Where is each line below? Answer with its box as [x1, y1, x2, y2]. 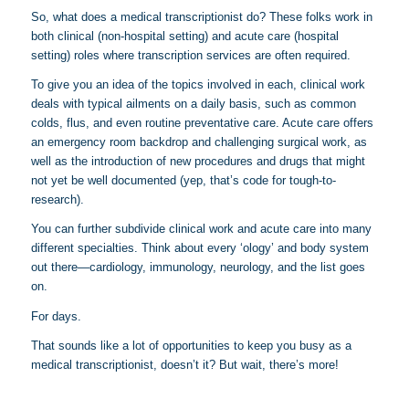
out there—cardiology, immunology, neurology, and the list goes [30, 260, 365, 275]
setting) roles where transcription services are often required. [30, 48, 351, 63]
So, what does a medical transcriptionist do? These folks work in [30, 10, 372, 25]
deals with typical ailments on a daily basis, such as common [30, 97, 356, 111]
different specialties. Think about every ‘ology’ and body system [30, 241, 369, 256]
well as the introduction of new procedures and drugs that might [30, 154, 365, 169]
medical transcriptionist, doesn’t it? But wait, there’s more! [30, 357, 339, 372]
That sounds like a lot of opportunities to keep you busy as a [30, 338, 351, 352]
